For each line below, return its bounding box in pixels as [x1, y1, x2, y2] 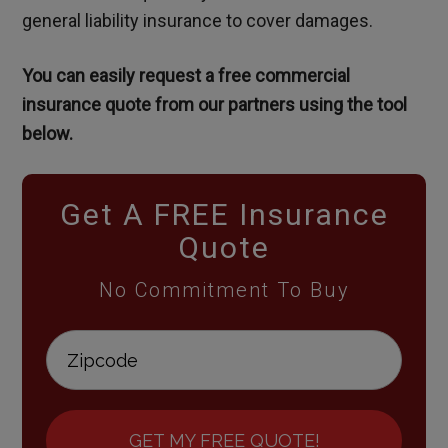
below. [22, 123, 74, 145]
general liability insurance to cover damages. [22, 10, 374, 32]
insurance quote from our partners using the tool [22, 94, 408, 116]
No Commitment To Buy [98, 278, 350, 303]
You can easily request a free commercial [22, 65, 351, 87]
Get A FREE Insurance [59, 197, 389, 233]
